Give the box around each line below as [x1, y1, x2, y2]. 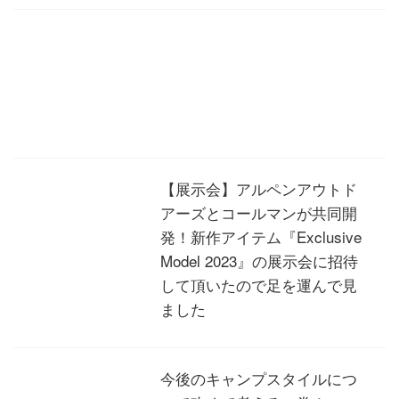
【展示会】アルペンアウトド [160, 177, 357, 199]
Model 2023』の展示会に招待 [160, 249, 358, 272]
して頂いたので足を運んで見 [160, 273, 357, 296]
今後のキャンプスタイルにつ [160, 367, 357, 389]
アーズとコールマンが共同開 [160, 201, 357, 224]
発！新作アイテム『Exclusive [160, 225, 362, 248]
